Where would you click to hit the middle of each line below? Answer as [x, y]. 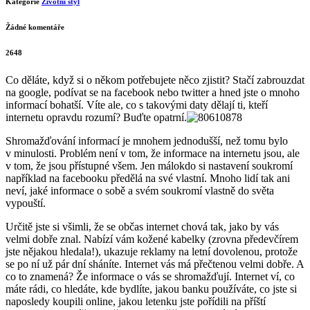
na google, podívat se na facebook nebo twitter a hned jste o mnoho [153, 93]
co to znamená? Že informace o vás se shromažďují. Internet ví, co [150, 277]
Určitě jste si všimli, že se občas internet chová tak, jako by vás [142, 227]
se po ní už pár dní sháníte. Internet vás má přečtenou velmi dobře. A [155, 264]
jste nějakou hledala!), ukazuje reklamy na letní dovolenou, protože [152, 252]
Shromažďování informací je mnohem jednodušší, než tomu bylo [147, 141]
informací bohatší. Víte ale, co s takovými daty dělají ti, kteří [137, 105]
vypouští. [26, 203]
